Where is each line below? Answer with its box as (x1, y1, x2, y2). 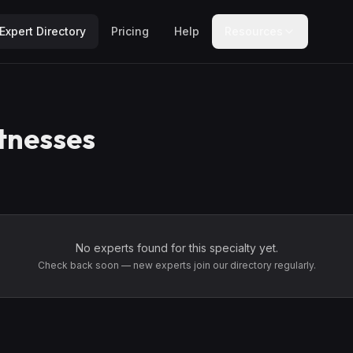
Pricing (110, 24, 149, 38)
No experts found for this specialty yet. (75, 241, 278, 255)
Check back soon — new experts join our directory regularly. (37, 259, 316, 271)
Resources (224, 24, 283, 38)
